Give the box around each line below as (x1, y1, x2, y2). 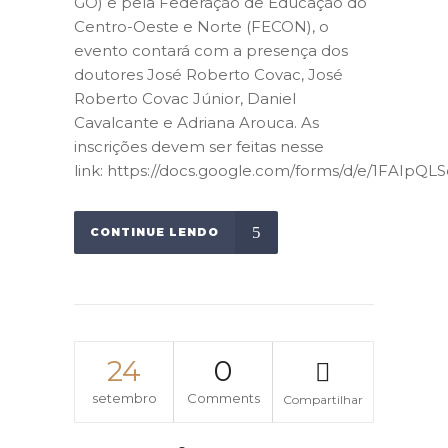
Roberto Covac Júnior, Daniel (74, 89, 296, 109)
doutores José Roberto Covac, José (74, 65, 343, 85)
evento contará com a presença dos (74, 41, 348, 61)
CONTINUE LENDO (90, 225, 219, 240)
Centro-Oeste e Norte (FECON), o (74, 17, 329, 37)
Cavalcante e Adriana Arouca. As (74, 113, 319, 133)
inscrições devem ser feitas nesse (74, 137, 324, 157)
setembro (91, 390, 157, 407)
